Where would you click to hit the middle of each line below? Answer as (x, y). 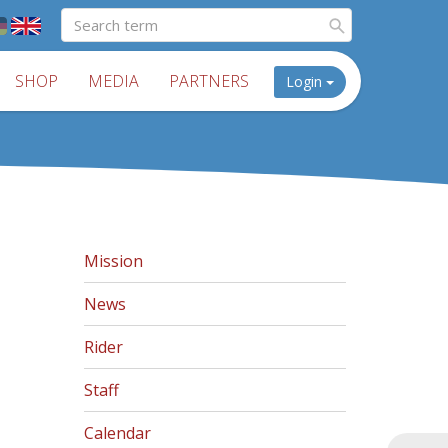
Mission (113, 261)
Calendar (117, 433)
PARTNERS (209, 81)
